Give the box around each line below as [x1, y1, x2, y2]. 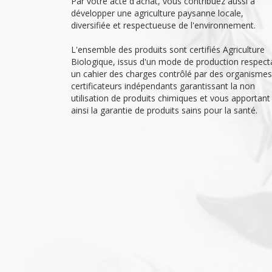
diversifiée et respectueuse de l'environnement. [71, 19, 256, 31]
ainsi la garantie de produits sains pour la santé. [71, 104, 257, 116]
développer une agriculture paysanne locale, [71, 7, 243, 19]
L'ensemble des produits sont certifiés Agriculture [71, 43, 265, 55]
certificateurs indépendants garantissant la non [71, 80, 255, 92]
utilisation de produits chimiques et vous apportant [71, 92, 270, 104]
